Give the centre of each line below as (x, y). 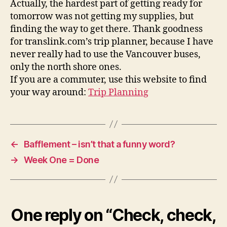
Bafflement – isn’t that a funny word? (99, 144)
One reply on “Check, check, (113, 215)
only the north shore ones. (66, 67)
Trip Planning (118, 92)
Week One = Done (61, 160)
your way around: (49, 92)
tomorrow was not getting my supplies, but (102, 16)
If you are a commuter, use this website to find (108, 80)
